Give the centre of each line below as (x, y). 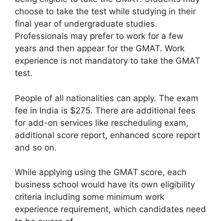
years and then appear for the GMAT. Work (100, 48)
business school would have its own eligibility (105, 184)
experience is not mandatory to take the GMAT (108, 61)
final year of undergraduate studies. (86, 24)
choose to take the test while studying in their (105, 11)
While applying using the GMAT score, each (101, 172)
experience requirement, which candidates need (110, 209)
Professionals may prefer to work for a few (99, 36)
